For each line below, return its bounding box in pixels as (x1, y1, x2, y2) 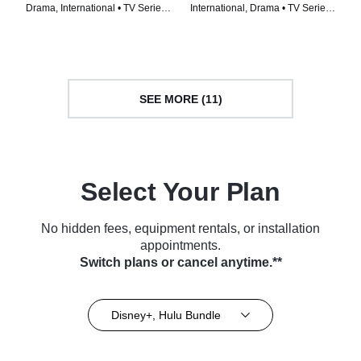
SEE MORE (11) (139, 92, 222, 106)
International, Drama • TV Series (190, 2, 330, 15)
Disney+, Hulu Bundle (110, 308, 221, 322)
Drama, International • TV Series (26, 2, 166, 15)
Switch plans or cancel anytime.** (79, 255, 282, 270)
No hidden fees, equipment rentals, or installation (41, 222, 320, 236)
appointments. (140, 239, 221, 253)
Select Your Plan (81, 177, 280, 207)
